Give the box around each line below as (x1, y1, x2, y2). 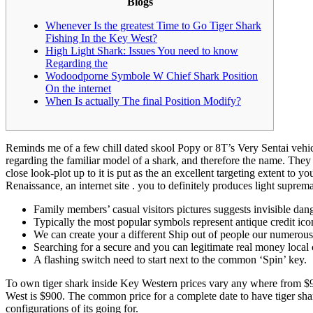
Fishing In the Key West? (45, 31, 157, 44)
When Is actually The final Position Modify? (45, 94, 241, 107)
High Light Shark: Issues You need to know (45, 44, 238, 57)
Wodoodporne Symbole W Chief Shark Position (45, 69, 258, 82)
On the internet (45, 82, 111, 94)
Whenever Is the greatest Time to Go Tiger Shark (45, 19, 261, 31)
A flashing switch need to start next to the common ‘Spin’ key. (34, 253, 307, 265)
